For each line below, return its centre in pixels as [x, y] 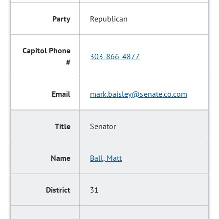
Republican [109, 19]
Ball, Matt [106, 158]
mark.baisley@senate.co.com [139, 94]
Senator [103, 126]
